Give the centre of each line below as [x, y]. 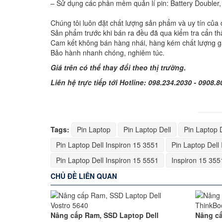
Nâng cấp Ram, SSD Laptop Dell [105, 215]
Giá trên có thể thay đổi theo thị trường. [118, 67]
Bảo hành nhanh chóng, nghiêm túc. [108, 53]
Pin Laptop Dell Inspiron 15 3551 [107, 145]
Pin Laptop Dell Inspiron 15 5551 [107, 160]
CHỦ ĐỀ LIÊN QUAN [84, 176]
